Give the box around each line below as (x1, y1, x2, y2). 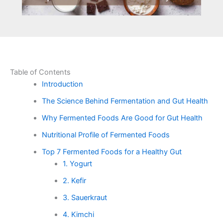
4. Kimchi (62, 210, 94, 219)
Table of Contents (10, 67, 71, 77)
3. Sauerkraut (62, 193, 107, 202)
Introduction (41, 79, 83, 89)
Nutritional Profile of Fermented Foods (41, 130, 170, 139)
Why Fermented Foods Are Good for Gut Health (41, 113, 203, 122)
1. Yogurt (62, 159, 92, 168)
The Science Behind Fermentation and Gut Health (41, 96, 208, 106)
